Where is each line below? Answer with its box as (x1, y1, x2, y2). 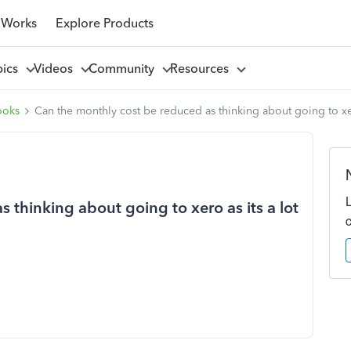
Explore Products (55, 15, 154, 31)
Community (88, 60, 161, 76)
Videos (33, 60, 79, 76)
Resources (169, 60, 235, 76)
